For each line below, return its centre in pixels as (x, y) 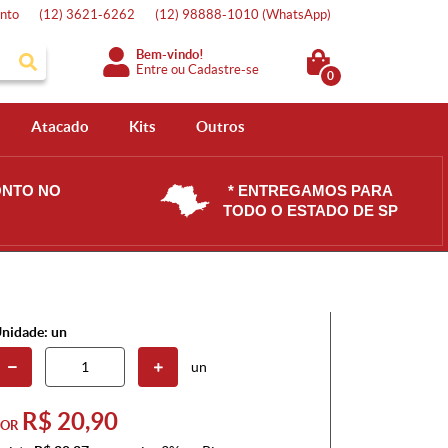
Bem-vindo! (170, 54)
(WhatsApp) (296, 14)
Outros (220, 126)
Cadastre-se (224, 69)
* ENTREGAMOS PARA (310, 190)
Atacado (59, 126)
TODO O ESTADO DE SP (310, 210)
